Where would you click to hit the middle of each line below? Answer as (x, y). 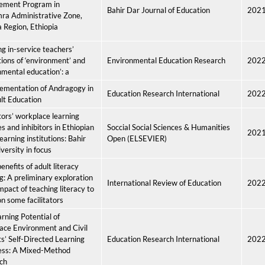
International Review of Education (164, 183)
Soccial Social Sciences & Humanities (169, 127)
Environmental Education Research (166, 60)
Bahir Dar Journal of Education (159, 10)
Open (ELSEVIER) (137, 138)
